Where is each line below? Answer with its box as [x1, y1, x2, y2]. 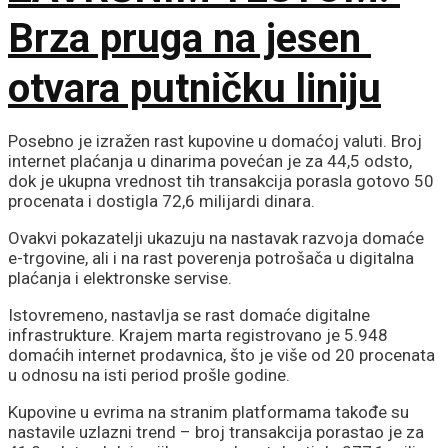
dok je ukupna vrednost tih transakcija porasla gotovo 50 [8, 170, 434, 191]
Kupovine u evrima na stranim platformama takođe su [8, 401, 409, 422]
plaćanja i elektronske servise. [8, 267, 232, 288]
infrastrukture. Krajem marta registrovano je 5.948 [8, 324, 388, 345]
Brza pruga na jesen [8, 14, 361, 62]
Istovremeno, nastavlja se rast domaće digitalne [8, 304, 370, 325]
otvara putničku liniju [8, 64, 381, 112]
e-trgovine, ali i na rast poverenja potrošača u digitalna [8, 247, 414, 268]
